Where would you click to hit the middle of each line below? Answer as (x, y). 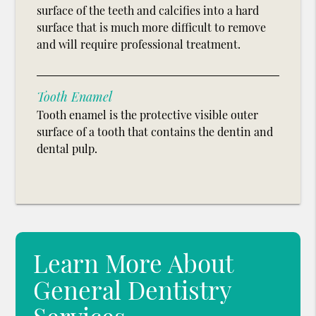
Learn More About (133, 263)
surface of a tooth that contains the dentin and (155, 132)
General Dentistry (133, 290)
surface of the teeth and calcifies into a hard (148, 11)
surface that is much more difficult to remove (152, 28)
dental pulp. (67, 149)
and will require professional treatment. (139, 44)
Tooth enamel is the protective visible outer (148, 115)
